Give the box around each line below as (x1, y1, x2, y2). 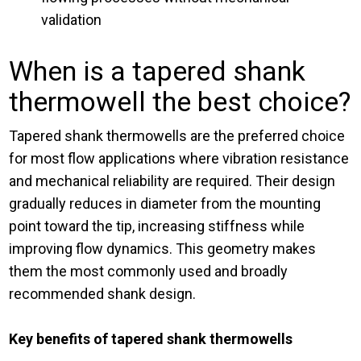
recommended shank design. (9, 285, 197, 303)
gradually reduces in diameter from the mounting (9, 195, 322, 213)
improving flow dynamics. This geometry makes (9, 240, 317, 258)
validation (41, 11, 102, 29)
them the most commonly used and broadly (9, 263, 288, 280)
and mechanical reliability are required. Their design (9, 172, 336, 190)
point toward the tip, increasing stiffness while (9, 218, 305, 235)
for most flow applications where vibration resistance (9, 150, 350, 168)
